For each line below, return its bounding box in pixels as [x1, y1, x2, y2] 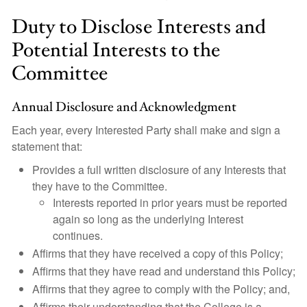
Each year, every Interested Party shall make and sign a [12, 122, 280, 138]
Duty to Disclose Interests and [12, 14, 266, 40]
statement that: [12, 138, 82, 154]
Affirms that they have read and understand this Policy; [32, 263, 295, 279]
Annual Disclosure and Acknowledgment [12, 99, 236, 116]
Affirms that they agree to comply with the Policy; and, [32, 281, 290, 297]
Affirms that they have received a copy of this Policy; [32, 245, 283, 261]
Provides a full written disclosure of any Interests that [32, 162, 286, 177]
